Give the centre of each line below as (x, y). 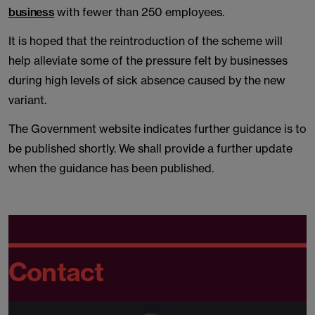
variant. (27, 100)
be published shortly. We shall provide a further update (150, 148)
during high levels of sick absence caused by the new (147, 80)
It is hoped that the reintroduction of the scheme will (146, 41)
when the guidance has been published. (111, 168)
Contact (56, 272)
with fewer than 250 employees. (140, 12)
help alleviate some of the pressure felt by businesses (148, 60)
